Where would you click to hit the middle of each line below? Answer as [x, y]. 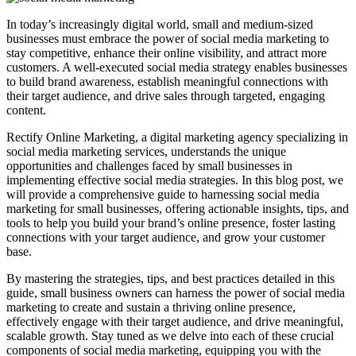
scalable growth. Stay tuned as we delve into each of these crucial [170, 336]
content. [26, 110]
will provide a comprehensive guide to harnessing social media [163, 195]
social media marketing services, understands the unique [146, 152]
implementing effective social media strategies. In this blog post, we [175, 180]
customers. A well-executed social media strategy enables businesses [177, 68]
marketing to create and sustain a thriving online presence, [151, 308]
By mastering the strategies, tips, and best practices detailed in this [170, 279]
